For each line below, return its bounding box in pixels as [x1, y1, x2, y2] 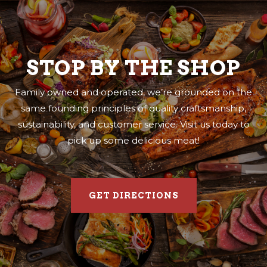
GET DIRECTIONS [88, 191, 179, 201]
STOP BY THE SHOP [26, 55, 241, 80]
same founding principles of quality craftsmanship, [21, 103, 246, 114]
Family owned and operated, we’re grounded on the [15, 86, 252, 98]
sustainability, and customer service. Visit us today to [17, 119, 250, 131]
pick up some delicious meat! [67, 135, 200, 147]
